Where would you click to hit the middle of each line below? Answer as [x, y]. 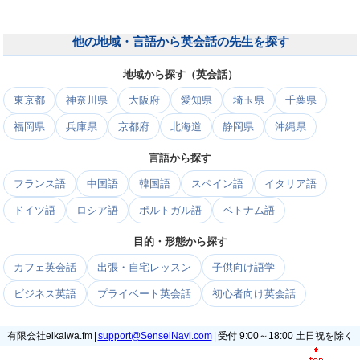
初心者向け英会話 [254, 294]
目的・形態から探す [180, 241]
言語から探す [180, 158]
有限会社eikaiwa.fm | [52, 336]
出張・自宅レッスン [144, 267]
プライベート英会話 [144, 294]
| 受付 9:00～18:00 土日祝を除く [282, 336]
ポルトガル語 [170, 210]
